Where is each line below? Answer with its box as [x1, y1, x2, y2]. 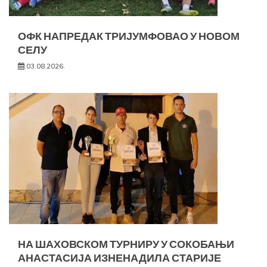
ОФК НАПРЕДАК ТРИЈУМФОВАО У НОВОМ [18, 29, 240, 43]
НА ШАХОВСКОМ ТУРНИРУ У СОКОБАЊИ [18, 237, 234, 251]
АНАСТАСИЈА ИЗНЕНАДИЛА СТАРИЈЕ [18, 251, 221, 265]
